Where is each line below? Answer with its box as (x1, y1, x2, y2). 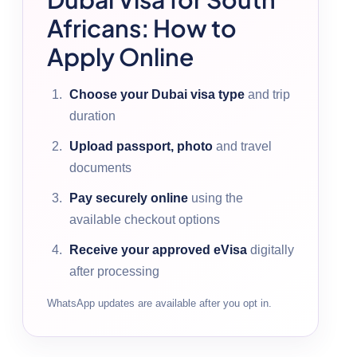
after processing (69, 264, 159, 278)
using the (188, 190, 243, 205)
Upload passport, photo (69, 139, 213, 153)
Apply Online (47, 41, 194, 72)
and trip (245, 87, 290, 101)
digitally (247, 242, 294, 257)
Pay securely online (69, 190, 188, 205)
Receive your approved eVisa (69, 242, 247, 257)
